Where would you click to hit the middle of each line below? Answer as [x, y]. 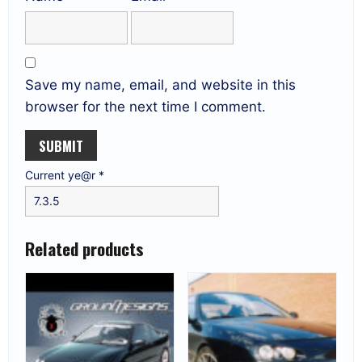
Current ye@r [62, 175]
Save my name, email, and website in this [160, 85]
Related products [84, 249]
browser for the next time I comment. [145, 107]
